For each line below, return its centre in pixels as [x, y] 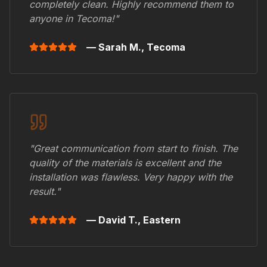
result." [45, 192]
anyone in [52, 19]
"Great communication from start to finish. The [133, 149]
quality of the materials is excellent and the [125, 163]
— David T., [115, 220]
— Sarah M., [117, 47]
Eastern [162, 220]
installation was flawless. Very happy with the [131, 177]
